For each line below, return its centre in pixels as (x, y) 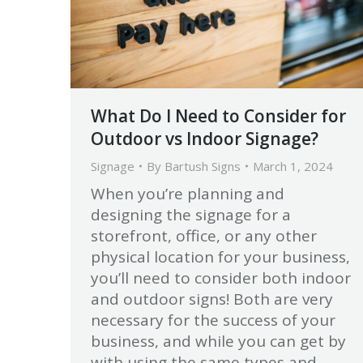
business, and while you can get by (218, 341)
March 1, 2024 (293, 166)
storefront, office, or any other (204, 235)
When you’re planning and (188, 193)
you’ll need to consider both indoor (221, 278)
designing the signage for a (191, 214)
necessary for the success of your (213, 320)
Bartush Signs (203, 166)
